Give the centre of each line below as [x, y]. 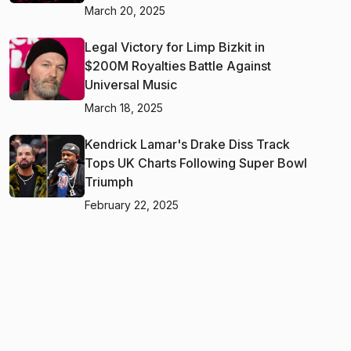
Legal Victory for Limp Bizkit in [175, 47]
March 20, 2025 [125, 10]
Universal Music [131, 84]
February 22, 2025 [132, 204]
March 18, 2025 [124, 107]
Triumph [109, 181]
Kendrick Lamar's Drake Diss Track [187, 144]
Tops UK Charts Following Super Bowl [196, 163]
